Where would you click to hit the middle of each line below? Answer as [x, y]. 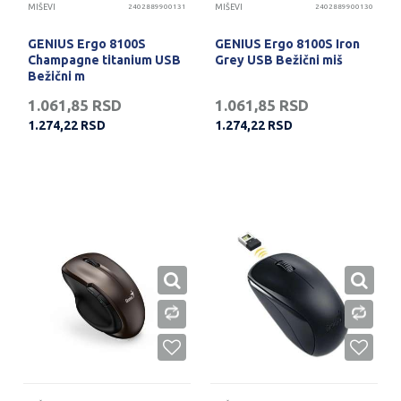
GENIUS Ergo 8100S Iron [287, 43]
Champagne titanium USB [104, 60]
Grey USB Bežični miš [279, 60]
